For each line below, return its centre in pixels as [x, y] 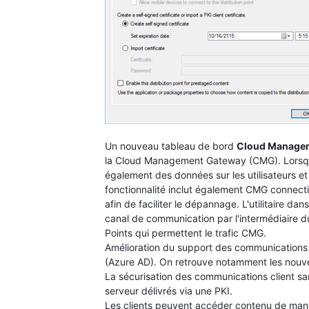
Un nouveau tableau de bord [171, 146]
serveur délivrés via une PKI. [169, 290]
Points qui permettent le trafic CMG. [186, 232]
